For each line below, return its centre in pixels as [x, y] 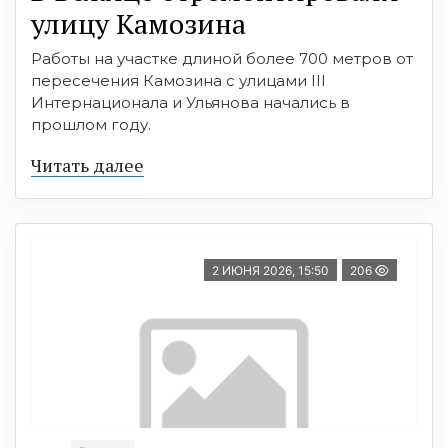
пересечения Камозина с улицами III [178, 81]
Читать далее [87, 165]
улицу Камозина [138, 24]
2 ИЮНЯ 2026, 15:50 [270, 271]
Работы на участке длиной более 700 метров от [222, 59]
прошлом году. [91, 125]
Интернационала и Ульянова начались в [190, 103]
